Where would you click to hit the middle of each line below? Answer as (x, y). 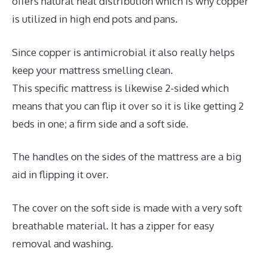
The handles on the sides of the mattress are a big (127, 157)
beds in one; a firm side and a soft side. (100, 123)
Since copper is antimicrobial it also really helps (123, 52)
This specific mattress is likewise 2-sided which (120, 88)
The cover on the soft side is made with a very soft (127, 207)
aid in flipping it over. (60, 175)
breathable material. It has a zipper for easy (113, 225)
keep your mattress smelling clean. (92, 70)
